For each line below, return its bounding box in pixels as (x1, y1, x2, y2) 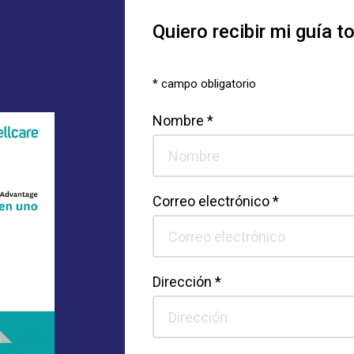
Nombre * (152, 112, 213, 129)
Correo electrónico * (152, 193, 279, 209)
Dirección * (152, 273, 221, 290)
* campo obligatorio (152, 77, 256, 91)
